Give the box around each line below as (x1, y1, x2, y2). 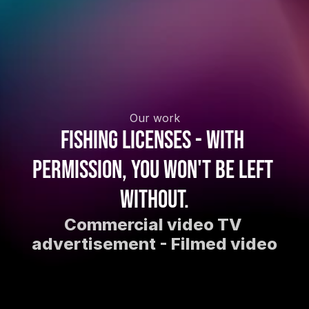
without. (120, 186, 189, 215)
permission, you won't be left (32, 156, 273, 186)
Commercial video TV (64, 215, 241, 235)
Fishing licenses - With (61, 126, 244, 156)
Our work (129, 111, 180, 125)
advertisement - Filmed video (32, 234, 277, 254)
